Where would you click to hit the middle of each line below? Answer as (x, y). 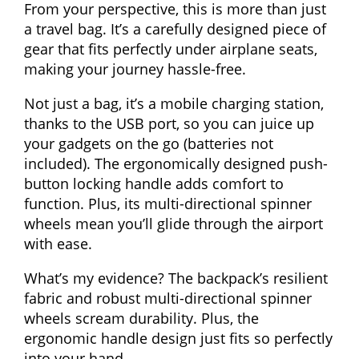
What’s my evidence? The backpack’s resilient (176, 278)
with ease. (58, 244)
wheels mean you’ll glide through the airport (173, 224)
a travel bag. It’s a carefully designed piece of (175, 29)
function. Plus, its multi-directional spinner (168, 204)
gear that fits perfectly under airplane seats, (171, 49)
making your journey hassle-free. (135, 69)
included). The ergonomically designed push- (176, 164)
